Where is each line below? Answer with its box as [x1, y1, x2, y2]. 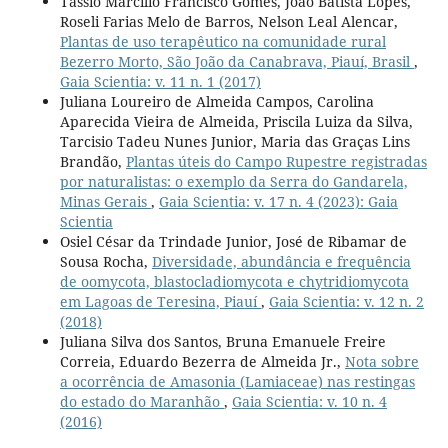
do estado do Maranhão [59, 391, 224, 411]
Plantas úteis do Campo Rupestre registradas [125, 151, 427, 171]
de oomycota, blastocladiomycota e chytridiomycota [59, 271, 409, 291]
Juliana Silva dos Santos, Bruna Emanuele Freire [59, 331, 386, 351]
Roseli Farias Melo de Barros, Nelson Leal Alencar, [59, 11, 398, 31]
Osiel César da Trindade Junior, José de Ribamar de [59, 231, 407, 251]
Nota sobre [344, 351, 419, 371]
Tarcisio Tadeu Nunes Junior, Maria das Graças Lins [59, 131, 410, 151]
